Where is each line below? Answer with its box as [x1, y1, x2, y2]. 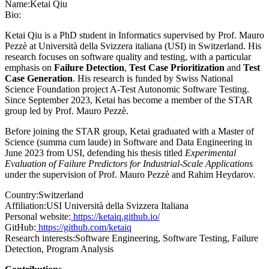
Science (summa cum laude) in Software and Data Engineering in [5, 137, 252, 148]
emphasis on [5, 62, 54, 73]
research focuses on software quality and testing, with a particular [5, 52, 251, 62]
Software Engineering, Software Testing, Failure [75, 233, 258, 244]
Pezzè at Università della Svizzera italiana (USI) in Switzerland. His [5, 41, 261, 52]
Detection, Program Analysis [5, 244, 113, 255]
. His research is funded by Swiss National [73, 73, 233, 84]
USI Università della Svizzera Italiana [46, 201, 189, 211]
